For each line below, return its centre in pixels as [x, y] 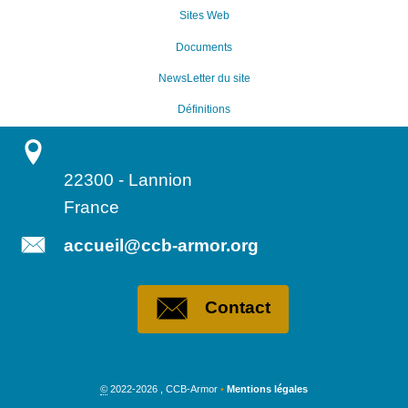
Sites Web [204, 16]
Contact [237, 308]
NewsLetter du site [204, 78]
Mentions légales [267, 388]
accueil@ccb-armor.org [161, 245]
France [91, 207]
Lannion [160, 179]
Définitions [204, 110]
